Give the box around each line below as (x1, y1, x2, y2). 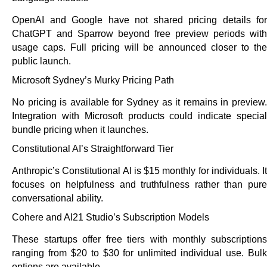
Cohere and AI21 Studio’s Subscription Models (12, 212, 209, 223)
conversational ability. (12, 193, 103, 204)
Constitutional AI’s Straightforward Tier (12, 144, 173, 154)
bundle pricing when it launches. (12, 125, 148, 135)
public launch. (12, 56, 71, 67)
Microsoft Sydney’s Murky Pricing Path (12, 75, 174, 86)
